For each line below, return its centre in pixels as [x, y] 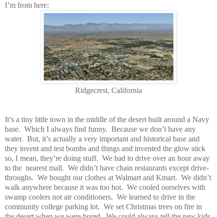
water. [15, 139]
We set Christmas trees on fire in [153, 206]
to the [14, 168]
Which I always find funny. [66, 129]
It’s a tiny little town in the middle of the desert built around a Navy [107, 119]
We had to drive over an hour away [156, 158]
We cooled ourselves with [166, 187]
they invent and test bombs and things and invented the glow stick [105, 148]
